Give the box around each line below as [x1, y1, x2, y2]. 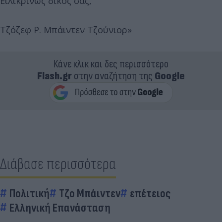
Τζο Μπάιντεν [59, 186, 120, 201]
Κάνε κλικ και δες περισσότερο [54, 57, 168, 71]
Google [155, 69, 185, 83]
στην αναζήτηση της [72, 69, 155, 83]
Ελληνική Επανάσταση [9, 201, 111, 215]
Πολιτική [9, 186, 50, 201]
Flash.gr [37, 69, 72, 83]
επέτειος [130, 186, 170, 201]
